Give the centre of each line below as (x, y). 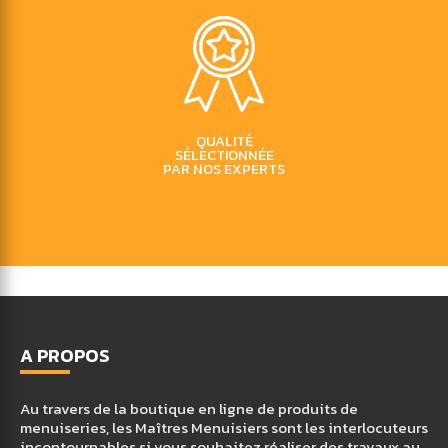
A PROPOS (65, 355)
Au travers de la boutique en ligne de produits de (189, 408)
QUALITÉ (224, 141)
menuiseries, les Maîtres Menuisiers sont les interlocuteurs (224, 427)
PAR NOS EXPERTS (224, 169)
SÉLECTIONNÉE (224, 155)
